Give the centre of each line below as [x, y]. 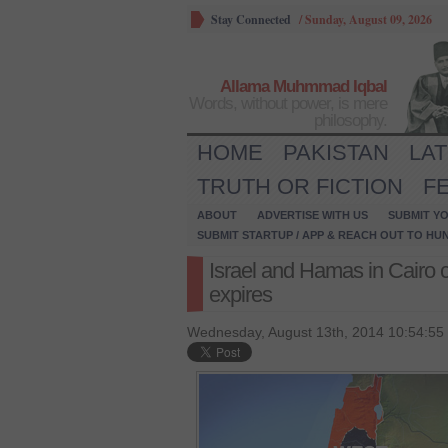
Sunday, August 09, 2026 [368, 19]
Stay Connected [251, 19]
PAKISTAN [336, 152]
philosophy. [350, 120]
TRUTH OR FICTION [300, 186]
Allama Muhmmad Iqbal [303, 86]
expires [240, 294]
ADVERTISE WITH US [312, 215]
